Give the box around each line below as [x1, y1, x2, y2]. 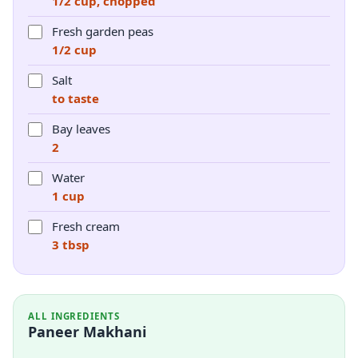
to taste [52, 90, 99, 106]
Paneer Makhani [28, 322, 146, 341]
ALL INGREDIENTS [28, 310, 120, 322]
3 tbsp [52, 237, 89, 253]
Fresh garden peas [52, 23, 153, 39]
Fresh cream [52, 218, 120, 234]
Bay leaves [52, 121, 110, 137]
